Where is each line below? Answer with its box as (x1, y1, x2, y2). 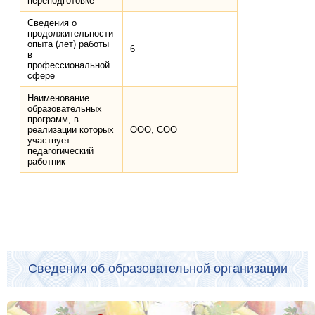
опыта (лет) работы (27, 39, 110, 50)
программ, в (27, 114, 79, 125)
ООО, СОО (130, 124, 178, 136)
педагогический (27, 146, 94, 157)
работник (27, 156, 66, 167)
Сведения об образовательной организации (27, 262, 288, 276)
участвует (27, 135, 71, 146)
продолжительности (27, 28, 114, 39)
